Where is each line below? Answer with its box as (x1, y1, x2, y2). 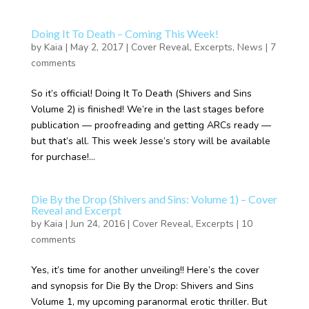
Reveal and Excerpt (30, 203, 121, 217)
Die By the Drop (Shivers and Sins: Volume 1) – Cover (30, 192, 277, 206)
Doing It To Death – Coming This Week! (30, 27, 219, 40)
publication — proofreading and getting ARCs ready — (30, 119, 271, 132)
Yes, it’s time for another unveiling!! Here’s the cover (30, 263, 259, 277)
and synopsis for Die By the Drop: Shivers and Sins (30, 279, 254, 292)
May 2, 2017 (70, 41, 123, 54)
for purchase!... (30, 150, 95, 163)
